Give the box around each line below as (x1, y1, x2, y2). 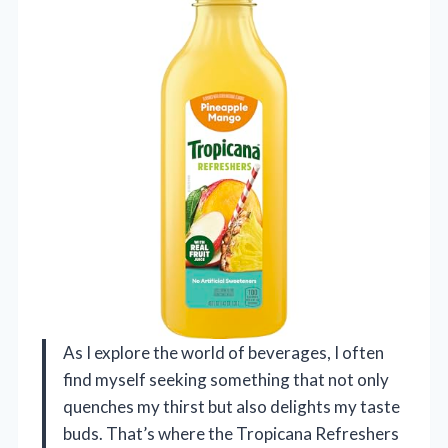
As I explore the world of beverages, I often (63, 341, 384, 363)
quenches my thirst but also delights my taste (63, 395, 400, 417)
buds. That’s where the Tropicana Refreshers (63, 422, 399, 444)
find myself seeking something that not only (63, 368, 389, 390)
